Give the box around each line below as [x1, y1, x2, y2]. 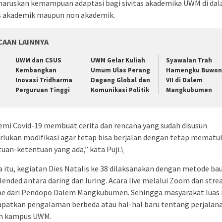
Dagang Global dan [90, 76, 150, 85]
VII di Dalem [166, 76, 203, 85]
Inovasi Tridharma [15, 76, 72, 85]
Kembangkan [15, 66, 56, 75]
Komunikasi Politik [90, 86, 149, 95]
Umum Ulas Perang [90, 66, 150, 75]
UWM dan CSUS [15, 56, 61, 65]
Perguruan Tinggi [15, 86, 70, 95]
